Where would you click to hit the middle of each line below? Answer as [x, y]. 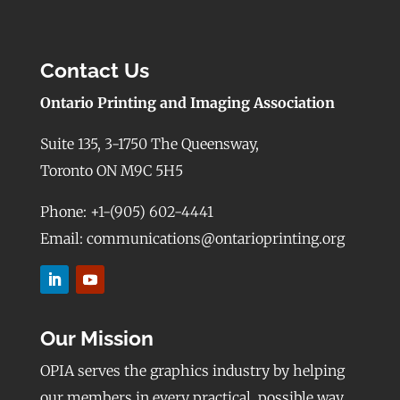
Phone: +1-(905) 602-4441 [126, 212]
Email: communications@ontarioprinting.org [192, 239]
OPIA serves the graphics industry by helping [192, 371]
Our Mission [96, 338]
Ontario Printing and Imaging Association [187, 103]
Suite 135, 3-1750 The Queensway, [149, 144]
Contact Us [94, 71]
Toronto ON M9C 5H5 [111, 171]
